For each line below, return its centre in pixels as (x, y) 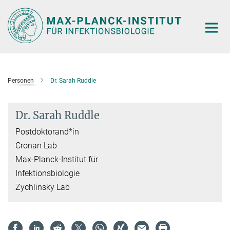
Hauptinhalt (24, 9)
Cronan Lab (36, 145)
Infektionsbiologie (47, 173)
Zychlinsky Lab (43, 187)
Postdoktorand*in (47, 131)
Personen (21, 80)
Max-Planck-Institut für (57, 159)
